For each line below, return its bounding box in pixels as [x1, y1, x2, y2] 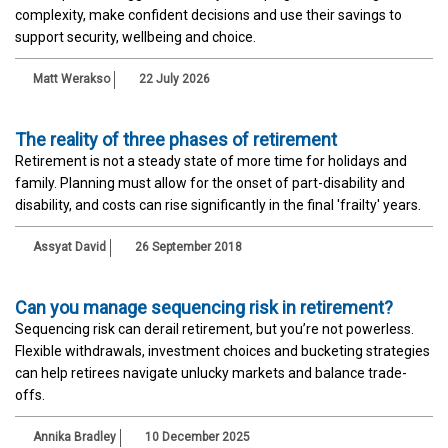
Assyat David [33, 239, 106, 254]
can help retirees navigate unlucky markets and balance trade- [15, 364, 407, 381]
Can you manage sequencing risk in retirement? [15, 296, 393, 318]
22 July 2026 [136, 71, 210, 86]
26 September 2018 [132, 239, 242, 254]
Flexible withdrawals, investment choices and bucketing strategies [15, 342, 430, 359]
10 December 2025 [142, 429, 250, 444]
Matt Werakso [33, 71, 110, 86]
